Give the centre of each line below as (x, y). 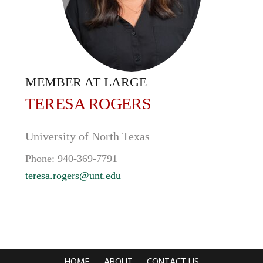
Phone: (41, 159)
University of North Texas (87, 136)
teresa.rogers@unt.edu (73, 176)
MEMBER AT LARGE (86, 82)
